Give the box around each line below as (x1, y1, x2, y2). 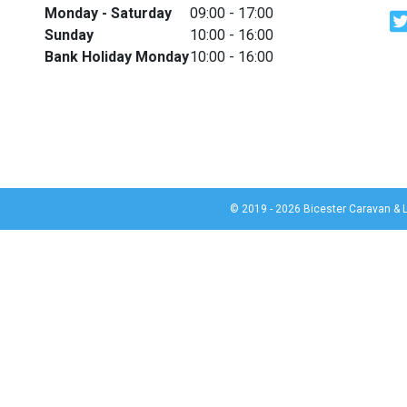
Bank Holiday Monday (44, 48, 189, 65)
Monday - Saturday (44, 5, 172, 22)
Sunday (44, 26, 94, 44)
